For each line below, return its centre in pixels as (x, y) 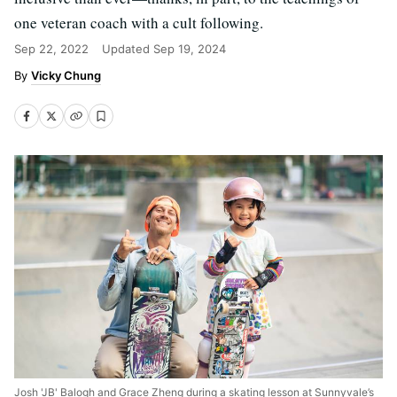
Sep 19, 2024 (190, 49)
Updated (128, 49)
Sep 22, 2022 (51, 49)
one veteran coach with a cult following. (139, 23)
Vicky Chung (66, 75)
